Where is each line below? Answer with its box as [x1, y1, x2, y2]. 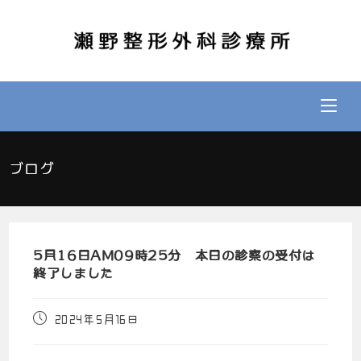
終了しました [33, 267, 114, 280]
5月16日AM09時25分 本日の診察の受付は [33, 249, 316, 263]
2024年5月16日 [55, 313, 140, 326]
